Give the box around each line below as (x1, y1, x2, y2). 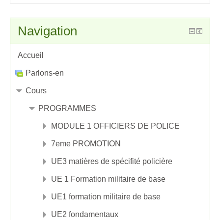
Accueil (18, 51, 44, 59)
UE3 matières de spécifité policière (51, 157, 172, 165)
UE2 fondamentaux (51, 210, 118, 219)
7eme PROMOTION (51, 139, 121, 148)
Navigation (18, 23, 77, 38)
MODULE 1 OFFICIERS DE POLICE (51, 121, 180, 130)
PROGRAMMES (38, 104, 96, 112)
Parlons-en (26, 68, 64, 77)
